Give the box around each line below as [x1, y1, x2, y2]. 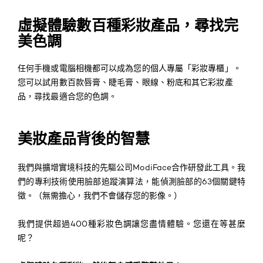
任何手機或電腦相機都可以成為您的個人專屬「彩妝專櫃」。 [18, 63, 241, 73]
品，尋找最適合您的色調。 [18, 92, 117, 101]
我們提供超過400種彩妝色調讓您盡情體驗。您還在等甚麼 [18, 219, 245, 228]
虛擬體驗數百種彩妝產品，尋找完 [18, 16, 239, 35]
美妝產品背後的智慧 [18, 130, 150, 148]
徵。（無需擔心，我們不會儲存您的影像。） [18, 191, 182, 200]
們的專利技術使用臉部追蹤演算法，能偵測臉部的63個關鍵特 [18, 177, 245, 186]
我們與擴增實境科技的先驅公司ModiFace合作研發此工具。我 [18, 163, 245, 172]
